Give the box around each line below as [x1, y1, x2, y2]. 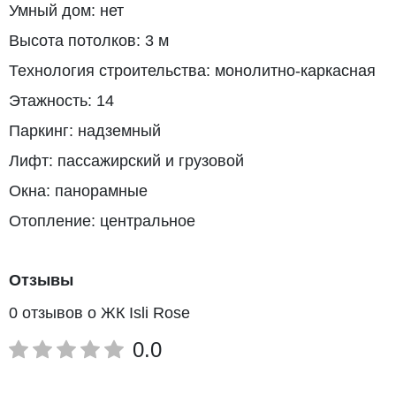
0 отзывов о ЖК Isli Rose [9, 304, 190, 322]
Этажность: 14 [9, 92, 114, 110]
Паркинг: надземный [9, 122, 161, 140]
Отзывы [9, 271, 73, 289]
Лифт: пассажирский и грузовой [9, 152, 244, 170]
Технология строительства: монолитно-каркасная [9, 62, 376, 80]
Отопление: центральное [9, 212, 195, 230]
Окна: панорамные [9, 182, 148, 200]
